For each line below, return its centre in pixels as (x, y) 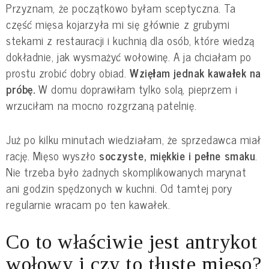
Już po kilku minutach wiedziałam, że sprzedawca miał (134, 139)
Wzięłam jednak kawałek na (195, 72)
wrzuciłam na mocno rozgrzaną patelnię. (101, 105)
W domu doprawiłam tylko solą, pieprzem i (138, 89)
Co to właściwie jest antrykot (132, 241)
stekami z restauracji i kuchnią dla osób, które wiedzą (130, 40)
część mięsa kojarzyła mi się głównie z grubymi (118, 24)
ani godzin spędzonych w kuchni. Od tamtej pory (119, 188)
